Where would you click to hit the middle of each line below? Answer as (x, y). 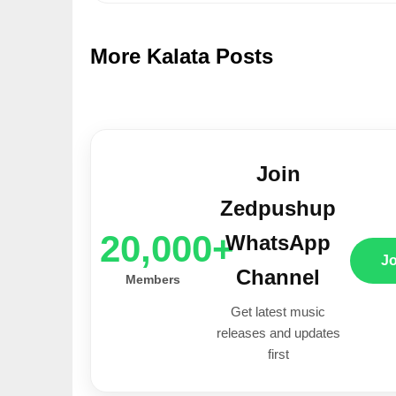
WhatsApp (278, 242)
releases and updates (278, 332)
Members (153, 279)
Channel (278, 277)
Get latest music (278, 311)
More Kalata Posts (182, 56)
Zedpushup (278, 208)
